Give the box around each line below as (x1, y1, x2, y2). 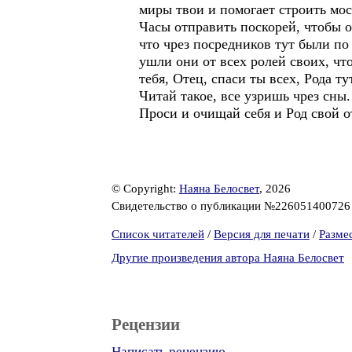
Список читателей (112, 228, 204, 240)
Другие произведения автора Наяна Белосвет (112, 251, 344, 264)
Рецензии (112, 315, 180, 334)
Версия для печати (214, 228, 310, 240)
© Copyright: (112, 182, 179, 195)
